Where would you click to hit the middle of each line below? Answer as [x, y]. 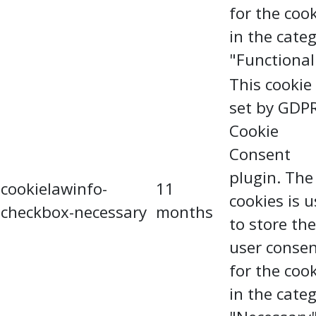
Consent [260, 154]
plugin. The [271, 177]
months [184, 212]
